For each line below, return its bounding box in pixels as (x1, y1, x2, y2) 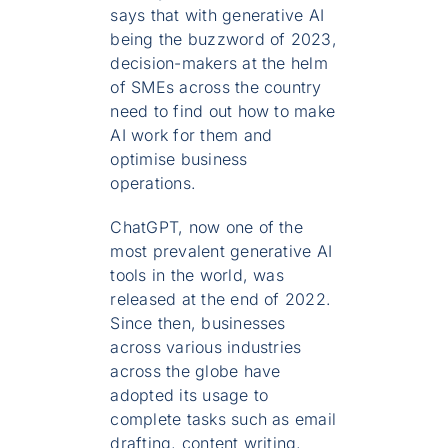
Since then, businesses (110, 313, 286, 334)
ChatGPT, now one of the (110, 217, 303, 238)
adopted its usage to (110, 385, 269, 406)
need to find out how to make (110, 101, 336, 122)
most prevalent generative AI (110, 241, 333, 262)
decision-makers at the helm (110, 53, 328, 74)
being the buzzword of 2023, (110, 29, 337, 50)
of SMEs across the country (110, 77, 322, 98)
